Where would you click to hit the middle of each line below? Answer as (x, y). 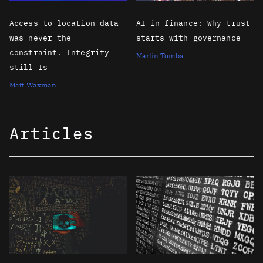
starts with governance (188, 38)
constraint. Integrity (60, 53)
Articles (52, 133)
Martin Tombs (159, 56)
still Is (28, 68)
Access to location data (64, 23)
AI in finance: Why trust (193, 23)
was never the (41, 38)
